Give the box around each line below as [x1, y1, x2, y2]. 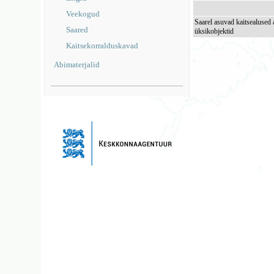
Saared [66, 25, 89, 34]
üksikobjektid [194, 27, 234, 35]
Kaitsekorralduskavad [66, 41, 139, 50]
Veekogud [66, 9, 100, 18]
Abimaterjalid [54, 60, 100, 69]
